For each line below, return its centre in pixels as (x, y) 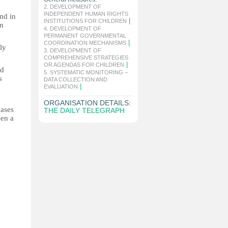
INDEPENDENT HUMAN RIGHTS (86, 14)
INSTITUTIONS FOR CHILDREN (85, 21)
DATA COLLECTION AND (76, 79)
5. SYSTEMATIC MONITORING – (86, 72)
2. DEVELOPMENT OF (73, 7)
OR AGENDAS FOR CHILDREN (84, 65)
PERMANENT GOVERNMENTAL (85, 36)
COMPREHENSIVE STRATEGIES (86, 58)
